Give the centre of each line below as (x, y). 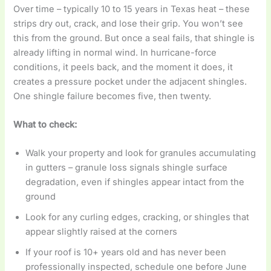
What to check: (45, 125)
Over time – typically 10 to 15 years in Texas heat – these (132, 9)
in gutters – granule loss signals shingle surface (127, 168)
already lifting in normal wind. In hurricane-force (115, 52)
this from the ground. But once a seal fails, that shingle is (134, 38)
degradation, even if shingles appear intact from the (135, 182)
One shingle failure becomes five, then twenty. (113, 96)
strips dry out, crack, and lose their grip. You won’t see (129, 23)
